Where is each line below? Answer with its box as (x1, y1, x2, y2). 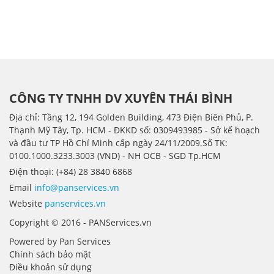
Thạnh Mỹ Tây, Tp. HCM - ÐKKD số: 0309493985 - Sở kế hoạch (9, 124, 260, 136)
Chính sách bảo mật (9, 248, 91, 260)
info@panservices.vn (34, 181, 119, 193)
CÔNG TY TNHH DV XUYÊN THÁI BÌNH (9, 89, 232, 106)
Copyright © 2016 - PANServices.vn (9, 216, 152, 228)
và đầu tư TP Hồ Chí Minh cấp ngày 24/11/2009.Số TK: (9, 136, 228, 149)
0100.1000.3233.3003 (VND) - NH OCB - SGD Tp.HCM (9, 149, 221, 161)
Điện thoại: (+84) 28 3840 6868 (9, 165, 132, 177)
